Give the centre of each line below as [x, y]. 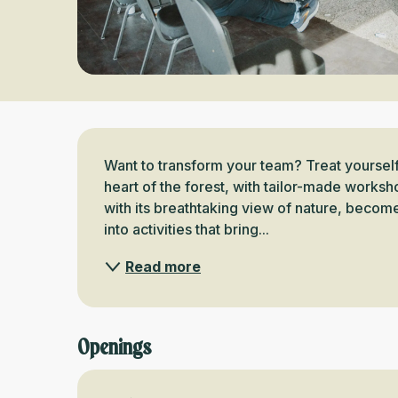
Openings [115, 347]
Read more [163, 266]
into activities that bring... [187, 229]
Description [153, 150]
